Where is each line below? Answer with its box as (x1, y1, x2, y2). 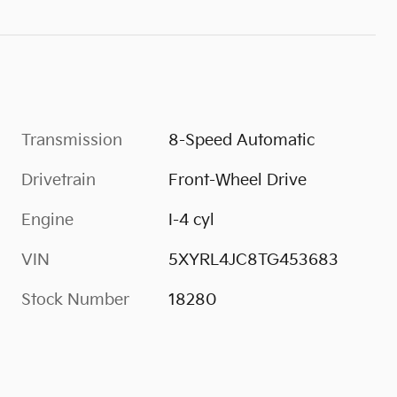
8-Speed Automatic (168, 130, 315, 150)
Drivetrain (21, 170, 96, 190)
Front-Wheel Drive (168, 170, 307, 190)
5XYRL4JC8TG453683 (168, 250, 339, 269)
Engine (21, 210, 74, 230)
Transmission (21, 130, 122, 150)
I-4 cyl (168, 210, 215, 230)
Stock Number (21, 290, 129, 309)
